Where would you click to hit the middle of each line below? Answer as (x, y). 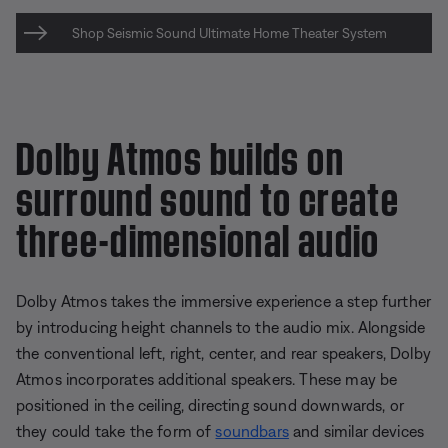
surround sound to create (208, 194)
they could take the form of (116, 430)
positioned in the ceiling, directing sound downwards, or (210, 404)
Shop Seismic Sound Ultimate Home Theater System (229, 32)
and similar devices (356, 430)
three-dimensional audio (198, 235)
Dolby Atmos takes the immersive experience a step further (224, 300)
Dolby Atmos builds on (180, 153)
